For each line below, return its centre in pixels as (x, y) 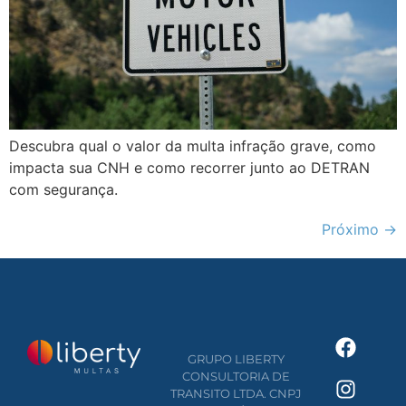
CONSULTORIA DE (237, 376)
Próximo (353, 230)
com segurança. (63, 190)
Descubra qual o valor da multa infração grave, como (193, 146)
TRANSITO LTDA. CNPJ (237, 393)
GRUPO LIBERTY (237, 358)
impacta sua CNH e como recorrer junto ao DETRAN (189, 168)
